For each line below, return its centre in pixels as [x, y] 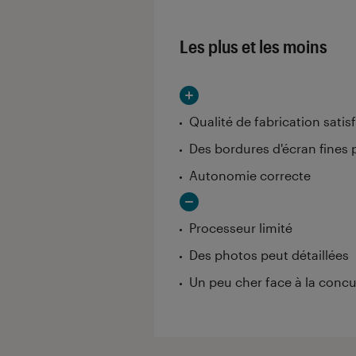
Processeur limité [241, 227]
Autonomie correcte [250, 175]
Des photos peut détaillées [269, 254]
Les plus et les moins [253, 46]
